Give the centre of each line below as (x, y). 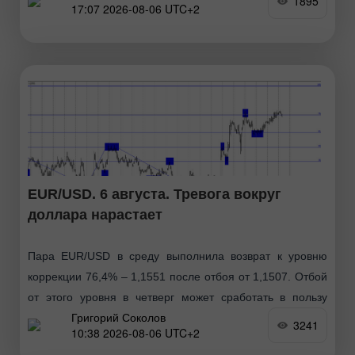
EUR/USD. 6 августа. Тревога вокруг (155, 194)
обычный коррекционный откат (108, 14)
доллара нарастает (95, 214)
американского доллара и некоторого (126, 317)
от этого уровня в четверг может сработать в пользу (177, 297)
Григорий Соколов (118, 317)
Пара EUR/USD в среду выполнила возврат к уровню (177, 256)
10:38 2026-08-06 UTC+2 (136, 333)
